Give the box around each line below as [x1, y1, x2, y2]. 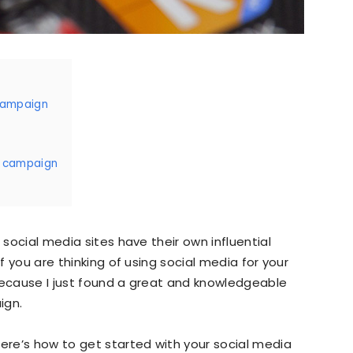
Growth [176, 106, 217, 122]
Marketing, [176, 3, 236, 20]
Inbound [176, 310, 223, 327]
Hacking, [176, 208, 224, 225]
